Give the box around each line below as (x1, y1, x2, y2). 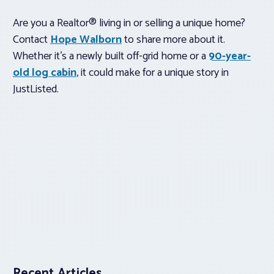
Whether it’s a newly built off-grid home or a (13, 47, 209, 66)
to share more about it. (122, 31, 225, 50)
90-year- (209, 47, 251, 66)
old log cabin (13, 64, 76, 83)
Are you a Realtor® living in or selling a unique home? (13, 14, 245, 33)
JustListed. (13, 80, 61, 99)
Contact (13, 31, 50, 50)
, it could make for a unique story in (76, 64, 229, 83)
